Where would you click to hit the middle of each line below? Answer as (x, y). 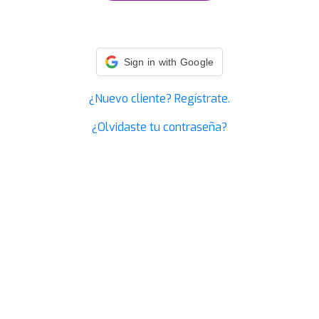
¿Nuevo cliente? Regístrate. (159, 99)
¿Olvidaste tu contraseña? (159, 127)
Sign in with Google (169, 62)
